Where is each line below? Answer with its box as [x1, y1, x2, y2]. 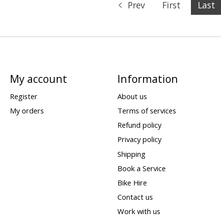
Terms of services [117, 106, 176, 116]
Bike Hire [117, 177, 147, 187]
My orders [9, 106, 44, 116]
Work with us [117, 206, 160, 217]
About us [117, 91, 147, 101]
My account [9, 71, 67, 86]
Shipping [117, 148, 146, 159]
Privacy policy [117, 134, 161, 145]
